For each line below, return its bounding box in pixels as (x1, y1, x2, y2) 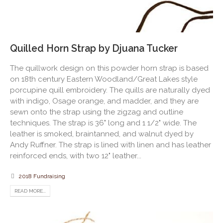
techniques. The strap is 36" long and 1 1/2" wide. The (10, 118, 197, 127)
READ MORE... (14, 188, 46, 194)
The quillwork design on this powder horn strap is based (10, 63, 209, 73)
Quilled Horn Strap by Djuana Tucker (10, 42, 178, 54)
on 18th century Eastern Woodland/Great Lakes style (10, 74, 198, 84)
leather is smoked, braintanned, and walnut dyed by (10, 129, 194, 138)
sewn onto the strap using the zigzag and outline (10, 107, 183, 116)
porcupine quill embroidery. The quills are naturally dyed (10, 85, 210, 95)
